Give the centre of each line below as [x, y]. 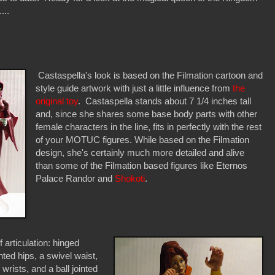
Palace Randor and [76, 178]
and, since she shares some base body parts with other [147, 114]
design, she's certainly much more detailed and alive [140, 152]
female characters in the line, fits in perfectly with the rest [149, 126]
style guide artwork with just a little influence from [134, 88]
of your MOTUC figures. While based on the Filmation [143, 139]
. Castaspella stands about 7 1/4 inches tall [165, 101]
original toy [57, 101]
